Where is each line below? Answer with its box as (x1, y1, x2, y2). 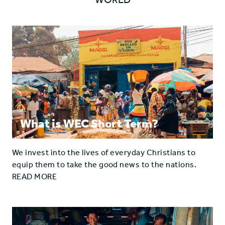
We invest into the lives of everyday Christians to (12, 148, 196, 158)
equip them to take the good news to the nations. (12, 160, 197, 170)
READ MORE (12, 172, 57, 182)
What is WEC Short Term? (20, 117, 158, 131)
